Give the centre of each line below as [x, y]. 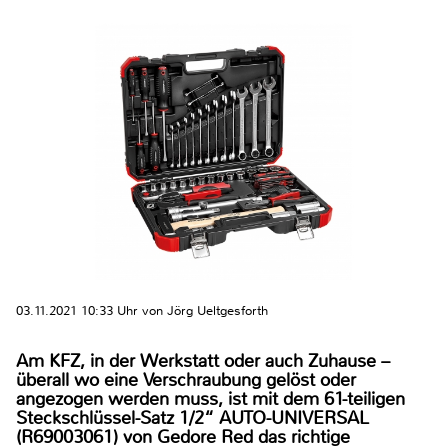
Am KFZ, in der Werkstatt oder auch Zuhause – [203, 360]
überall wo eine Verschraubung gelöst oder [186, 379]
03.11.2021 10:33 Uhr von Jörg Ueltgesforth [142, 310]
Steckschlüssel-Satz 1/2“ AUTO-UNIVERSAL [192, 417]
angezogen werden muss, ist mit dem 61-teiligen [210, 398]
